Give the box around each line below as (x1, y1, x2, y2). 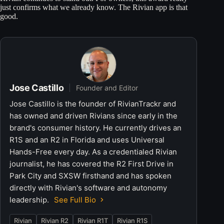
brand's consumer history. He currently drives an (9, 122, 181, 132)
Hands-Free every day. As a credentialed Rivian (9, 146, 177, 156)
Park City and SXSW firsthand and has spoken (9, 170, 171, 180)
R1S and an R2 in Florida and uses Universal (9, 134, 164, 144)
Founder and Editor (76, 83, 138, 92)
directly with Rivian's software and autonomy (9, 182, 167, 192)
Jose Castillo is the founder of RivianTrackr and (9, 98, 176, 108)
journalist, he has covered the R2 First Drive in (9, 158, 173, 168)
